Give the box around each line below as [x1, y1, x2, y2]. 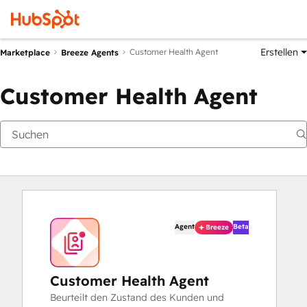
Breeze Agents [61, 47, 119, 58]
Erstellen [260, 46, 299, 58]
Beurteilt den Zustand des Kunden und [50, 291, 224, 304]
